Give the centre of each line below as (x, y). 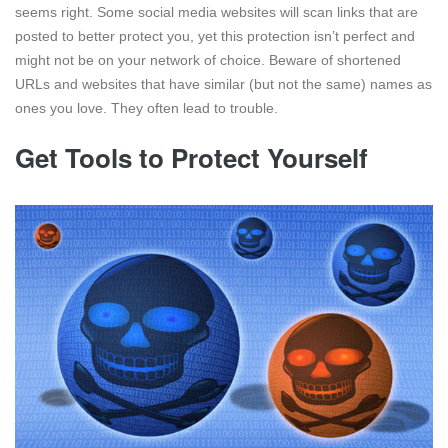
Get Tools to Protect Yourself (191, 157)
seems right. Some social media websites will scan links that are (216, 11)
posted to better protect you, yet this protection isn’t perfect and (215, 35)
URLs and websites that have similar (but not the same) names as (223, 83)
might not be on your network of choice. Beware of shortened (208, 59)
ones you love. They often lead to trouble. (146, 107)
